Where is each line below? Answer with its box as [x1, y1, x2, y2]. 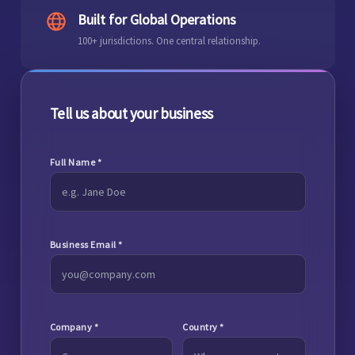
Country [182, 320, 219, 333]
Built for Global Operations [77, 10, 236, 29]
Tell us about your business [49, 103, 213, 123]
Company [49, 320, 94, 333]
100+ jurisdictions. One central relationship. [77, 34, 261, 48]
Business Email [49, 238, 118, 250]
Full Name [49, 155, 97, 168]
